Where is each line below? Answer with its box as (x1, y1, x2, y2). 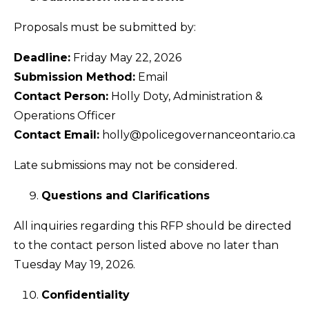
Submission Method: (14, 70, 135, 83)
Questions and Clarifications (41, 189, 210, 202)
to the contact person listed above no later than (14, 239, 279, 252)
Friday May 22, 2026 (70, 51, 181, 64)
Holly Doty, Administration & (108, 90, 263, 103)
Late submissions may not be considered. (14, 159, 237, 172)
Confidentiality (41, 288, 130, 301)
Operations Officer (14, 109, 116, 122)
